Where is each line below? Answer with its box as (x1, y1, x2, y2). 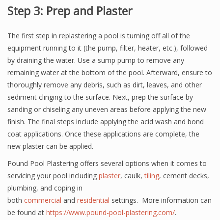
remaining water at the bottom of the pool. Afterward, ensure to (7, 68, 212, 77)
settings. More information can (110, 195, 212, 205)
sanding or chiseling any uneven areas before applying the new (7, 105, 206, 114)
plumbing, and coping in (7, 183, 82, 192)
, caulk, (120, 171, 144, 180)
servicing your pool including (7, 171, 99, 180)
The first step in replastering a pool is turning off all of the (7, 31, 190, 40)
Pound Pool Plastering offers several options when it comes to (7, 159, 207, 168)
